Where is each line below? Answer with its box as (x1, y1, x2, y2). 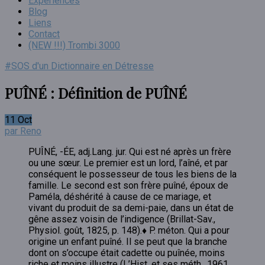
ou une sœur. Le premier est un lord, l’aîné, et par (28, 157, 228, 169)
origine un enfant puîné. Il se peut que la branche (28, 235, 227, 247)
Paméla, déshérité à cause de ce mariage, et (28, 190, 211, 202)
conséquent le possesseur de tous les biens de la (28, 168, 237, 180)
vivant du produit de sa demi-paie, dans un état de (28, 202, 234, 214)
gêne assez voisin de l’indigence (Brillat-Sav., (28, 213, 215, 225)
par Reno (5, 125, 41, 137)
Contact (28, 28, 60, 40)
